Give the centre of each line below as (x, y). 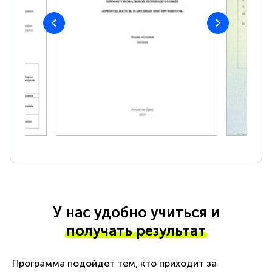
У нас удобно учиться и (136, 212)
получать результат (136, 231)
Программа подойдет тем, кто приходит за (114, 263)
